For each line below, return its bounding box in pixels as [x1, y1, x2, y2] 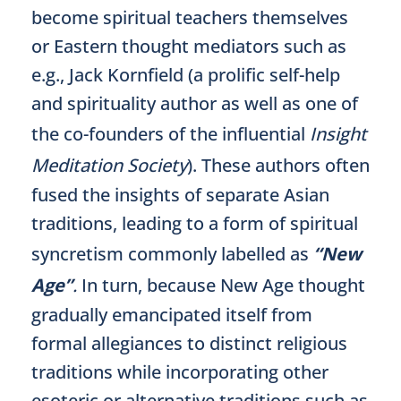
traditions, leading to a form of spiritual [31, 211, 358, 235]
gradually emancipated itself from [31, 303, 312, 327]
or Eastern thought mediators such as [31, 34, 346, 58]
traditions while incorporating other [31, 360, 328, 384]
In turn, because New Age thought [77, 273, 365, 297]
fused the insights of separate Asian [31, 183, 329, 207]
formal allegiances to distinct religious [31, 331, 347, 355]
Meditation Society [31, 153, 187, 177]
